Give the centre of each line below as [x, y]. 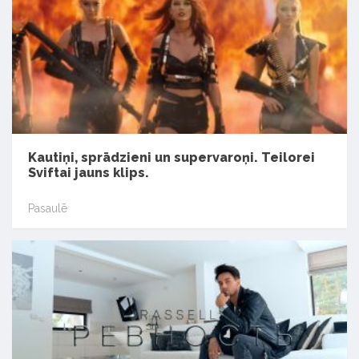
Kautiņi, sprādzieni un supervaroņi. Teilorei [171, 158]
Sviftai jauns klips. [89, 173]
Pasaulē [48, 208]
